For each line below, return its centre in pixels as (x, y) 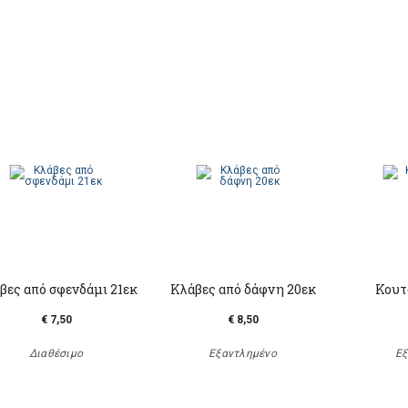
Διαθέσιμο (56, 353)
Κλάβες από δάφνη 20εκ (243, 289)
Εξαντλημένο (243, 353)
